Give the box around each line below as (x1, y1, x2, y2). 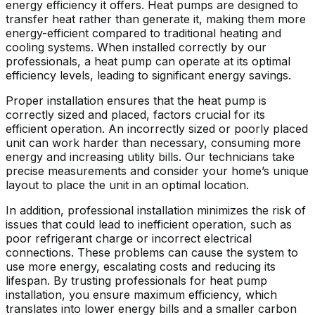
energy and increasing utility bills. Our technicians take (6, 149, 295, 164)
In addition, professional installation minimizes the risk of (6, 202, 306, 217)
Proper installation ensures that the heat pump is (6, 93, 266, 108)
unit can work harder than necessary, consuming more (6, 135, 301, 150)
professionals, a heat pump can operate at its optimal (6, 53, 290, 68)
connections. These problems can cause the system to (6, 245, 298, 259)
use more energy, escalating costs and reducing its (6, 259, 276, 274)
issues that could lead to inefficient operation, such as (6, 217, 292, 231)
